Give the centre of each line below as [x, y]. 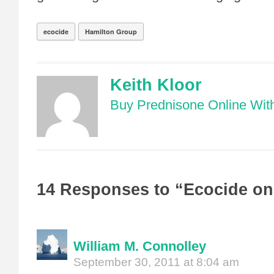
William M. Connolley [140, 246]
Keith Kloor [156, 85]
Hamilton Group [111, 31]
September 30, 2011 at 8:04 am [156, 262]
